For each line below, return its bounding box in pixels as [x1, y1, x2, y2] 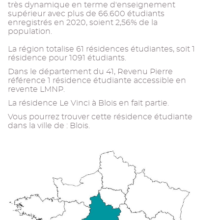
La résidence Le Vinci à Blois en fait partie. [8, 99, 169, 107]
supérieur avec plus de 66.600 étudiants [8, 10, 165, 18]
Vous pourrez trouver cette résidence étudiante [8, 113, 192, 121]
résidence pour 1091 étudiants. [8, 54, 126, 62]
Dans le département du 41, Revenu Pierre [8, 68, 173, 76]
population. [8, 27, 52, 35]
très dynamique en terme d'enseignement [8, 1, 175, 9]
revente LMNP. [8, 85, 65, 93]
